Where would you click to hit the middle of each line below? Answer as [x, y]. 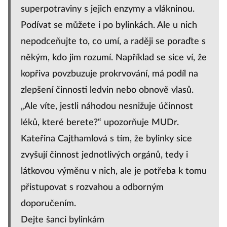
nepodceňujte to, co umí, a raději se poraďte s [113, 42]
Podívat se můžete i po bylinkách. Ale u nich [109, 25]
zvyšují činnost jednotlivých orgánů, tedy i [104, 155]
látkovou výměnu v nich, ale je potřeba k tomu [114, 171]
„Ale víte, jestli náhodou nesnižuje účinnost [107, 106]
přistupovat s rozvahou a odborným [92, 187]
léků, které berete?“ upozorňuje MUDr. [100, 123]
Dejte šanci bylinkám [63, 220]
